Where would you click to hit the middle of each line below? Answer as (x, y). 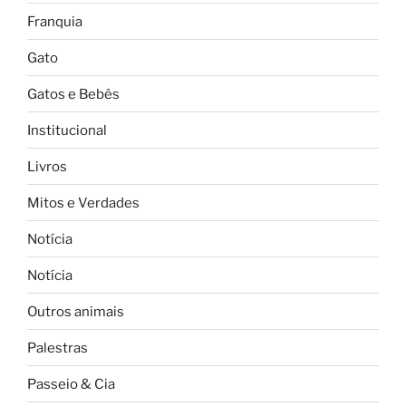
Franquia (55, 21)
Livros (47, 166)
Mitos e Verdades (83, 203)
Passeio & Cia (71, 384)
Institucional (67, 130)
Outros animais (76, 311)
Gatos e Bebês (73, 94)
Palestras (58, 348)
